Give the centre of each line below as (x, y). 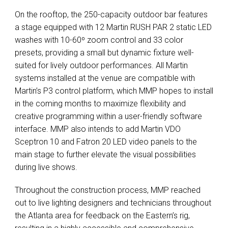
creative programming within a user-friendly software (108, 116)
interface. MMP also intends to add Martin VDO (98, 129)
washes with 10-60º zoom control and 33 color (99, 40)
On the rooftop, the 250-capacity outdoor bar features (111, 14)
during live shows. (46, 167)
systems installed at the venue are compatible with (105, 78)
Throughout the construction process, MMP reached (108, 190)
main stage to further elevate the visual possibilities (105, 154)
